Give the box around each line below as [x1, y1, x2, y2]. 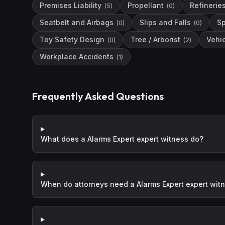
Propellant [128, 1, 164, 10]
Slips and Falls [140, 18, 191, 27]
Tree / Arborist [131, 35, 180, 44]
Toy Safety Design [40, 35, 104, 44]
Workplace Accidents [40, 52, 114, 61]
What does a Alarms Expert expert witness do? [41, 135, 203, 143]
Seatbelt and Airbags [40, 18, 114, 27]
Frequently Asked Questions [32, 90, 164, 102]
